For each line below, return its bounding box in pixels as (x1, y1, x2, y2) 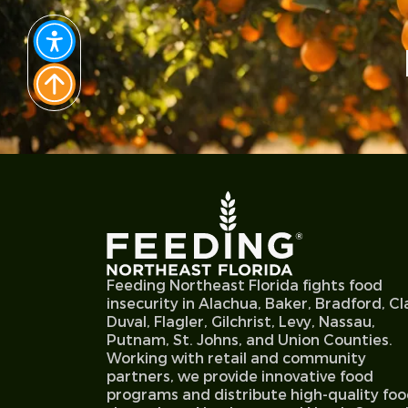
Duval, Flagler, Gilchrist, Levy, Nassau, (107, 312, 375, 330)
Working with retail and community (107, 349, 366, 366)
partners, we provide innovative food (107, 367, 373, 384)
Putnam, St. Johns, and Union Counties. (107, 331, 393, 348)
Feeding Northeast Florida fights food (107, 276, 382, 293)
